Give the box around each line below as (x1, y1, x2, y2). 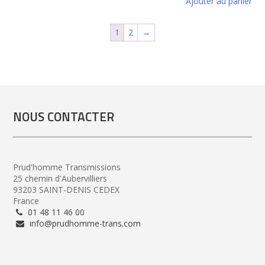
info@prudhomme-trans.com (27, 218, 141, 230)
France (13, 195, 40, 207)
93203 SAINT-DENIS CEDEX (13, 184, 120, 196)
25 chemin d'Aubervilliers (13, 173, 108, 185)
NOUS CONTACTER (13, 106, 115, 126)
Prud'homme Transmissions (13, 161, 121, 173)
